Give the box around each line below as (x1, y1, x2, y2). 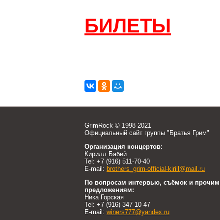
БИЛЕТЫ (84, 15, 171, 36)
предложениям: (84, 186, 134, 193)
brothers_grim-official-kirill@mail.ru (107, 165, 205, 172)
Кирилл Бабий (84, 150, 127, 158)
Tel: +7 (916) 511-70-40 (84, 158, 150, 165)
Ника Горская (84, 193, 124, 201)
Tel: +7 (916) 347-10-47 (84, 201, 150, 208)
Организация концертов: (84, 143, 163, 150)
